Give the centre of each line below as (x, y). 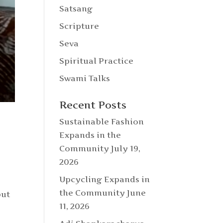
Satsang (76, 8)
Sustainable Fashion (102, 121)
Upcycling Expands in (105, 179)
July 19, (126, 148)
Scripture (79, 26)
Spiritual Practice (97, 61)
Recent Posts (93, 105)
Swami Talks (85, 78)
